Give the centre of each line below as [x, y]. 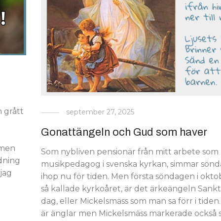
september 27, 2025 [100, 112]
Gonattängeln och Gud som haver [124, 132]
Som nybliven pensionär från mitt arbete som [129, 151]
